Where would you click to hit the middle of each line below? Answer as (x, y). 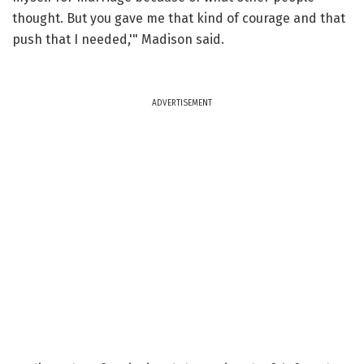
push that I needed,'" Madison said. (118, 39)
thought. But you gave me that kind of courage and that (179, 18)
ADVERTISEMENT (182, 103)
